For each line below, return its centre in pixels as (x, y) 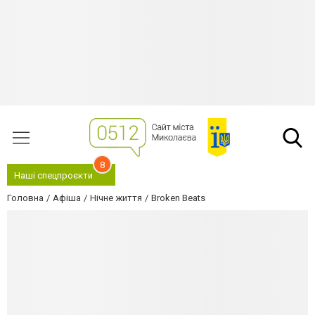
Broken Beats (178, 198)
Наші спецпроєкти (53, 175)
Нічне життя (116, 198)
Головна (25, 198)
